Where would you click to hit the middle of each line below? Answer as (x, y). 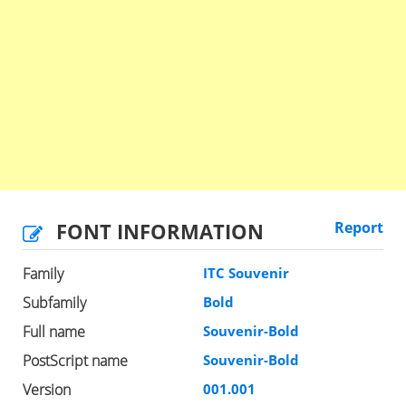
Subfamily (54, 302)
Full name (54, 331)
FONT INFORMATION (160, 231)
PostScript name (75, 360)
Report (359, 227)
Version (47, 389)
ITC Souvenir (246, 272)
